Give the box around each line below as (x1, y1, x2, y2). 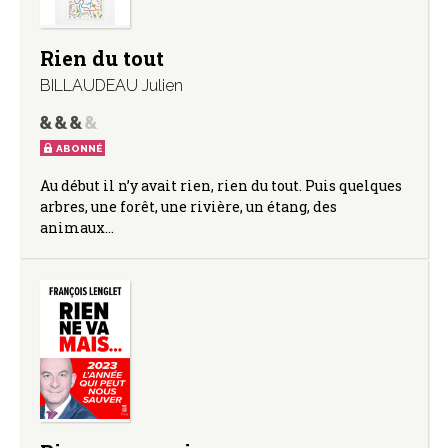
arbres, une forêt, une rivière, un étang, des (40, 196, 337, 216)
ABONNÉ (56, 142, 102, 154)
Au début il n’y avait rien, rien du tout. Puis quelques (40, 175, 402, 195)
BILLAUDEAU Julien (40, 75, 183, 95)
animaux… (40, 217, 114, 237)
